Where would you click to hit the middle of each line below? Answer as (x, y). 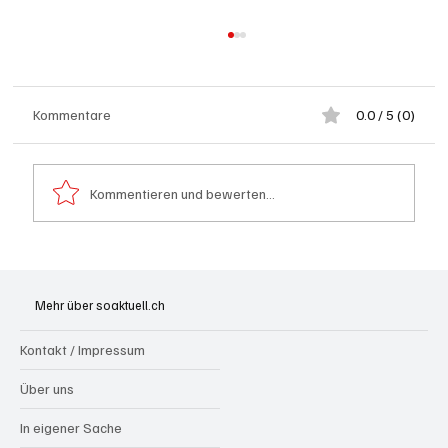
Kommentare (72, 115)
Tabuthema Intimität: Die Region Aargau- (224, 267)
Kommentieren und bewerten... (183, 193)
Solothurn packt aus (144, 289)
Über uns (47, 388)
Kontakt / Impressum (82, 349)
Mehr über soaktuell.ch (100, 304)
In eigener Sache (71, 427)
